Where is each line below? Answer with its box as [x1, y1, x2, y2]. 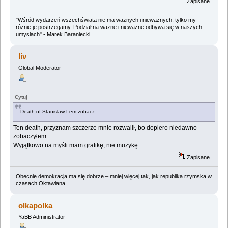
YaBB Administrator [18, 213, 65, 220]
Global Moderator [18, 65, 61, 71]
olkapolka [18, 201, 53, 210]
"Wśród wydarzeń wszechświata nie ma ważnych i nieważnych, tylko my [15, 17, 196, 23]
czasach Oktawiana [15, 180, 65, 186]
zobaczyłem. [13, 132, 48, 140]
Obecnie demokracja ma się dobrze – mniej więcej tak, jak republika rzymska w [15, 173, 212, 179]
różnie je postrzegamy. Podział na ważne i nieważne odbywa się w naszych [15, 24, 202, 31]
